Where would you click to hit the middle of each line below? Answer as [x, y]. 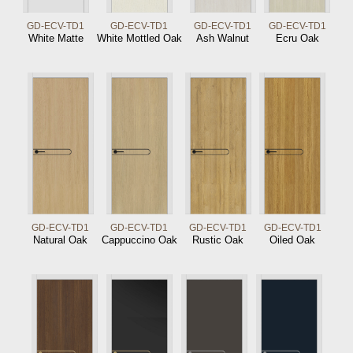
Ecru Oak [297, 38]
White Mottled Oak [139, 38]
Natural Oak [61, 240]
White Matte [56, 38]
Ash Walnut [223, 38]
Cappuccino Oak [139, 240]
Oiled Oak [293, 240]
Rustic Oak [218, 240]
